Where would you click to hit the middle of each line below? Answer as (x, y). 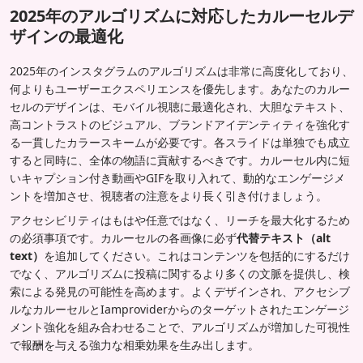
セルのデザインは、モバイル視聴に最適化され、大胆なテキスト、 (180, 106)
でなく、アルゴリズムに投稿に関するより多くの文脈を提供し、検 (180, 273)
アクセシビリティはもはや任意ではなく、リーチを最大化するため (180, 220)
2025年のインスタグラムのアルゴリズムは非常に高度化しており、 (181, 70)
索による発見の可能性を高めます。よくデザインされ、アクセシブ (180, 291)
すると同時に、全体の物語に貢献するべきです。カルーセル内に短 (180, 160)
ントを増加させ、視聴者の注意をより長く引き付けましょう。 (169, 195)
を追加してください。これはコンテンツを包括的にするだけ (197, 255)
